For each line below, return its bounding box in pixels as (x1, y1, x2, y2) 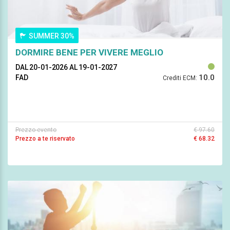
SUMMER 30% (29, 31, 74, 40)
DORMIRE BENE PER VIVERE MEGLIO (15, 47, 163, 57)
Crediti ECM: (163, 74, 197, 82)
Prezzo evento (15, 126, 56, 133)
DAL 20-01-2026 (15, 63, 69, 71)
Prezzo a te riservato (15, 135, 75, 142)
